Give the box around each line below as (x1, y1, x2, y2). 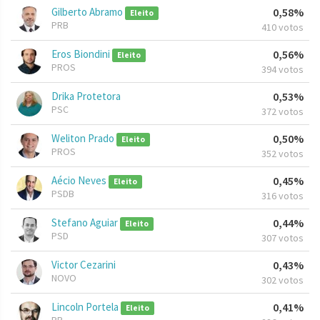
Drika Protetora (51, 89, 121, 104)
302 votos (261, 274, 304, 287)
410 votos (261, 21, 304, 34)
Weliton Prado (51, 131, 116, 146)
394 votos (261, 63, 304, 76)
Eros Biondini (51, 47, 112, 61)
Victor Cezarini (51, 258, 116, 272)
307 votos (261, 231, 304, 245)
